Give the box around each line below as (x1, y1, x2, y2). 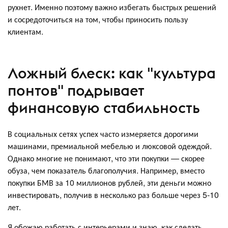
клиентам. (8, 25, 43, 37)
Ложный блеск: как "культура (8, 63, 216, 82)
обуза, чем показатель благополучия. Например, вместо (8, 164, 205, 176)
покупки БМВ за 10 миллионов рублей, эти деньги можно (8, 177, 211, 188)
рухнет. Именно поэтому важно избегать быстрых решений (8, 1, 216, 13)
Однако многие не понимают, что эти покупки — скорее (8, 152, 205, 164)
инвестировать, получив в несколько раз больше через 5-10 (8, 189, 219, 201)
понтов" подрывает (8, 80, 145, 100)
